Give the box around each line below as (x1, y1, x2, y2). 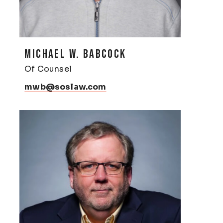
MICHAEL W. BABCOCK (24, 46, 126, 61)
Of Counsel (24, 63, 72, 74)
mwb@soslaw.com (24, 81, 107, 92)
